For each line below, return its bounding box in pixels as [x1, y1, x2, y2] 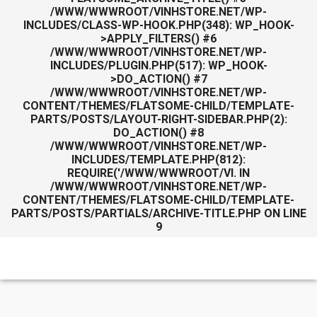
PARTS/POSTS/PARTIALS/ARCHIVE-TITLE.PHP [11, 207, 261, 220]
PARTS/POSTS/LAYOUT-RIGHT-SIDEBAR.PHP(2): [30, 113, 287, 126]
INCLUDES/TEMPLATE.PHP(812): [71, 153, 246, 166]
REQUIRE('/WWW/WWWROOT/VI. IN [67, 166, 250, 180]
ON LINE [260, 207, 306, 220]
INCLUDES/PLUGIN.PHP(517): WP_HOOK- [50, 59, 267, 72]
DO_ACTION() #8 [113, 126, 204, 139]
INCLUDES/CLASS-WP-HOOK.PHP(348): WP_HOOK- [23, 18, 294, 32]
